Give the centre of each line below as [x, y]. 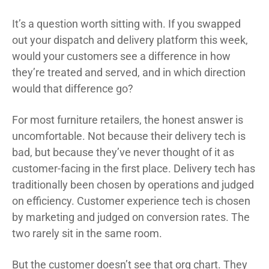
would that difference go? [73, 89]
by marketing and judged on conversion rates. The [131, 217]
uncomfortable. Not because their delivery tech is [129, 136]
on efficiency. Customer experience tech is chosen [131, 201]
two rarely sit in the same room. [87, 234]
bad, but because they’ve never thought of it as [123, 153]
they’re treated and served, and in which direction [129, 73]
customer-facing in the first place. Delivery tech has [134, 169]
